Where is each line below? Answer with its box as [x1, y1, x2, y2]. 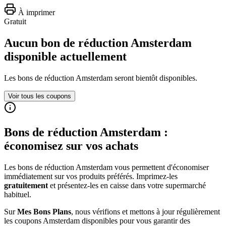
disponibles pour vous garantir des [80, 216, 190, 225]
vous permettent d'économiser [112, 162, 209, 172]
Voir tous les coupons [8, 92, 71, 100]
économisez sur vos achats [4, 139, 138, 152]
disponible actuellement [4, 49, 127, 63]
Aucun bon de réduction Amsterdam [4, 36, 192, 49]
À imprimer [16, 8, 55, 17]
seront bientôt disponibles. [112, 73, 197, 82]
